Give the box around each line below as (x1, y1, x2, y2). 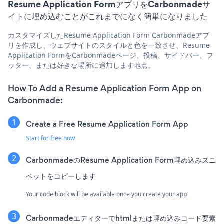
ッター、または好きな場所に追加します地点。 (8, 60, 155, 70)
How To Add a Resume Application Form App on (8, 82, 201, 94)
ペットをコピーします (26, 170, 96, 181)
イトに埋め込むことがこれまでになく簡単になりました (8, 9, 208, 22)
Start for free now (26, 133, 75, 142)
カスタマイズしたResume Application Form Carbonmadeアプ (8, 30, 209, 40)
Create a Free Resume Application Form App (26, 118, 188, 129)
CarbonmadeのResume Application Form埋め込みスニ (26, 154, 216, 165)
